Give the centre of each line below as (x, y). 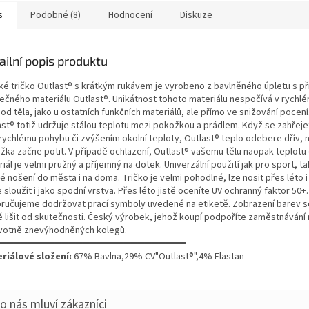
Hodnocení (130, 15)
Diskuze (196, 15)
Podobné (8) (56, 15)
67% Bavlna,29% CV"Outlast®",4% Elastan (159, 256)
